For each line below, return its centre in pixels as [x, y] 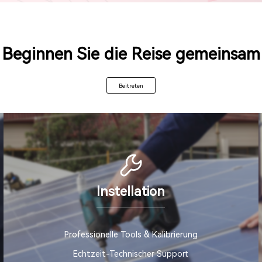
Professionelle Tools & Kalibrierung [131, 235]
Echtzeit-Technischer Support [131, 254]
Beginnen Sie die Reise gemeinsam [131, 54]
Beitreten [131, 85]
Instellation [131, 191]
